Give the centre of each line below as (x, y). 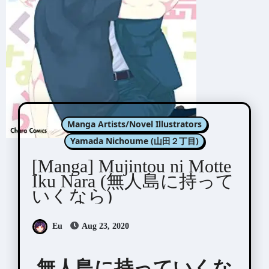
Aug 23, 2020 (104, 226)
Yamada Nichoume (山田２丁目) (134, 141)
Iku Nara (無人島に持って (133, 181)
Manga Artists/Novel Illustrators (134, 124)
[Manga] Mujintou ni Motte (131, 166)
